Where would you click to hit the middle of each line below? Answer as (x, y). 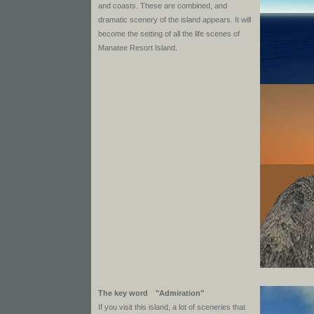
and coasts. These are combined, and (163, 6)
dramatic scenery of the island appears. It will (175, 20)
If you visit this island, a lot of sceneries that (172, 307)
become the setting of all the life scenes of (169, 34)
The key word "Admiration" (151, 293)
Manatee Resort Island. (138, 48)
